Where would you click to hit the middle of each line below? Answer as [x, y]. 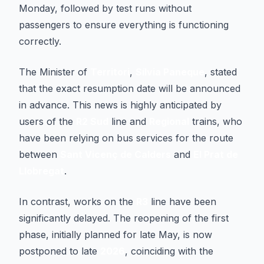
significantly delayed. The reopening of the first [124, 218]
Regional [169, 121]
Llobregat [42, 171]
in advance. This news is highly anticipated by [120, 105]
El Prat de [216, 154]
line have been [182, 202]
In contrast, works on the [77, 202]
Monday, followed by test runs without [105, 8]
